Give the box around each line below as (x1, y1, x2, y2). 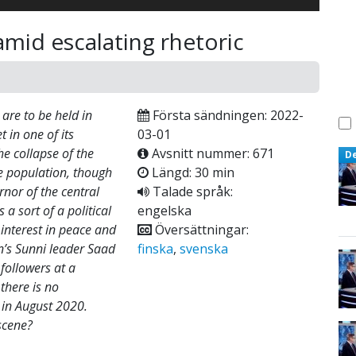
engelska (137, 201, 192, 219)
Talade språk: (149, 182, 233, 200)
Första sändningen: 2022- (149, 106, 304, 124)
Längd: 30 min (148, 163, 234, 181)
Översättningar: (151, 220, 249, 238)
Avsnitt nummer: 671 (148, 144, 274, 162)
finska (137, 239, 173, 257)
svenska (179, 239, 228, 257)
